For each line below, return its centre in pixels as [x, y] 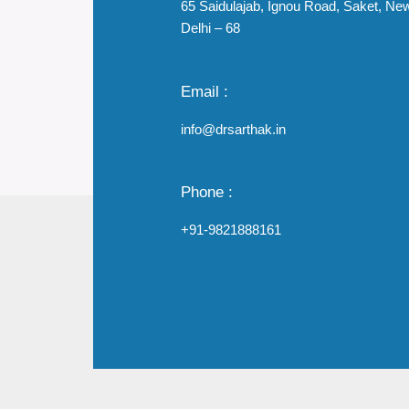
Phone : [207, 191]
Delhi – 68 [210, 28]
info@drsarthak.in [233, 129]
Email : [204, 91]
